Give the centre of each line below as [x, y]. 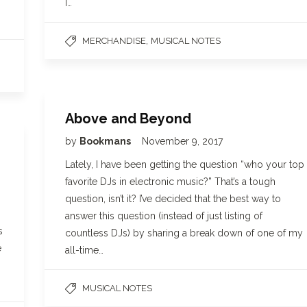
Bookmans [106, 141]
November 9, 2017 [182, 141]
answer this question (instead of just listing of [164, 216]
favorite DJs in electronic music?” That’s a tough [170, 182]
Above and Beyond [128, 119]
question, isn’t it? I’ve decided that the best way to [173, 199]
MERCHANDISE [114, 41]
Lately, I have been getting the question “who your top [185, 164]
